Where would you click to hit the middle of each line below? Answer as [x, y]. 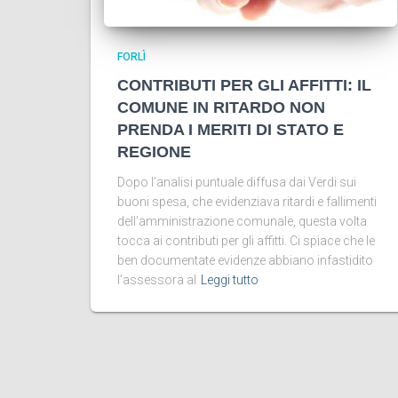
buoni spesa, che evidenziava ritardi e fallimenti [247, 202]
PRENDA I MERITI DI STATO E [231, 130]
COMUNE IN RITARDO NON [221, 107]
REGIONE [154, 152]
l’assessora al [157, 280]
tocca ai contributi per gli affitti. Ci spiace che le [246, 241]
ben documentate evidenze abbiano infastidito [245, 260]
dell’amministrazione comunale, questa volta [242, 221]
